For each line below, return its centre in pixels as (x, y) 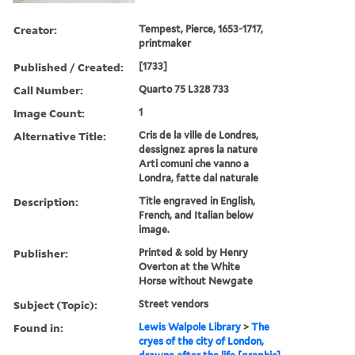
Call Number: (48, 90)
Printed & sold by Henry (194, 252)
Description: (46, 201)
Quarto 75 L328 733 (184, 89)
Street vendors (174, 303)
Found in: (38, 327)
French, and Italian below (197, 215)
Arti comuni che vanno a (194, 163)
